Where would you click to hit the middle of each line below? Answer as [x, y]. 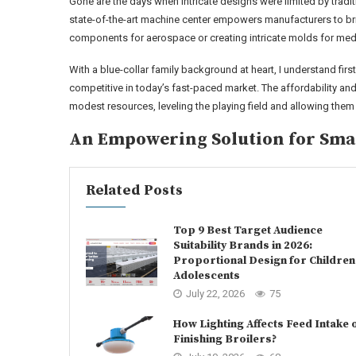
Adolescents [207, 276]
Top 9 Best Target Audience [248, 230]
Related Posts [134, 190]
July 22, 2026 [215, 294]
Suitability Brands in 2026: [243, 246]
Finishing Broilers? [225, 339]
